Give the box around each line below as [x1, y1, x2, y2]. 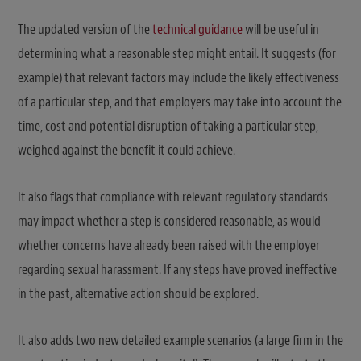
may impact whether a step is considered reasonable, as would [18, 213, 321, 230]
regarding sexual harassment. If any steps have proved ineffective [18, 261, 337, 279]
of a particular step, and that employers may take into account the [18, 93, 342, 111]
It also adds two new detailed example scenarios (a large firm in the [18, 332, 343, 350]
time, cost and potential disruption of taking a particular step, [18, 118, 318, 135]
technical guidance [152, 21, 243, 39]
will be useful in [243, 21, 319, 39]
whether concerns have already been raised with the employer [18, 237, 320, 255]
